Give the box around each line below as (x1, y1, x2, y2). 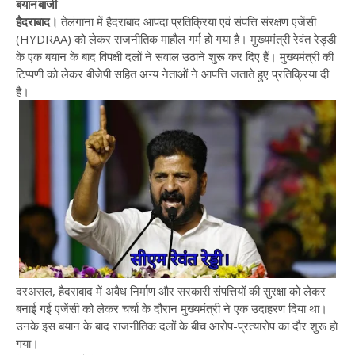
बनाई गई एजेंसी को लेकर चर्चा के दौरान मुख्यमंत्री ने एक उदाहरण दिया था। (16, 300, 327, 316)
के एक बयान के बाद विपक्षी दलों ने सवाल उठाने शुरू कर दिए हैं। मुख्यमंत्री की (16, 48, 334, 64)
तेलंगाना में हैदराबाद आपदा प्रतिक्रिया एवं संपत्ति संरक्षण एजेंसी (58, 13, 316, 29)
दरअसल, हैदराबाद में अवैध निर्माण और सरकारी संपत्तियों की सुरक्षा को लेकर (16, 283, 326, 299)
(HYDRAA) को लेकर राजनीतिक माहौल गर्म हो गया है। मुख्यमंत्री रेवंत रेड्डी (16, 31, 336, 47)
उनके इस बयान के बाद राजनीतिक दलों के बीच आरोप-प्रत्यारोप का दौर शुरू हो (16, 318, 338, 334)
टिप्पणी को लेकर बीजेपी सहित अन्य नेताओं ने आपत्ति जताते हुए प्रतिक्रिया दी (16, 66, 329, 82)
